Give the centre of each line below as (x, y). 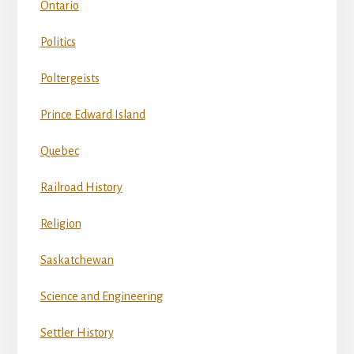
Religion (60, 224)
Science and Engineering (101, 297)
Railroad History (81, 188)
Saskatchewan (77, 260)
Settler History (77, 333)
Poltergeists (70, 79)
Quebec (59, 151)
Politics (58, 42)
